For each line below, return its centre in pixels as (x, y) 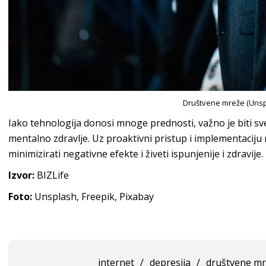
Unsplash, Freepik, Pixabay (93, 196)
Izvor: (21, 175)
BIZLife (52, 175)
